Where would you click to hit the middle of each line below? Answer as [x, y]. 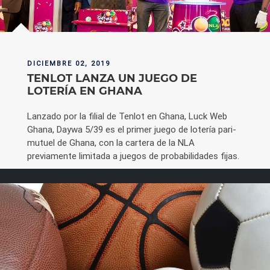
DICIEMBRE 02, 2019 [69, 63]
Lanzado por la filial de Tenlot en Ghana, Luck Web [127, 116]
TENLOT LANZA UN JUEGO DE [112, 78]
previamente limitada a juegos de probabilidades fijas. [133, 155]
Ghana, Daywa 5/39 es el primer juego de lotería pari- [132, 129]
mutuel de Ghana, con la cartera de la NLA [111, 142]
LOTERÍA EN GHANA [85, 91]
